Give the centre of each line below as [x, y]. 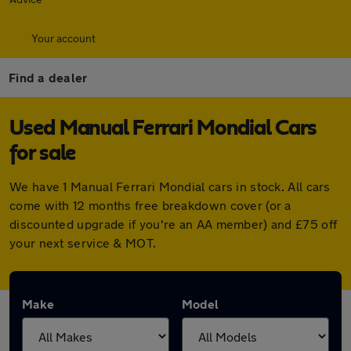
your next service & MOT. [83, 242]
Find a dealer [48, 77]
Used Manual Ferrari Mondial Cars [163, 128]
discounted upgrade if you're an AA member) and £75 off [174, 224]
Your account [63, 38]
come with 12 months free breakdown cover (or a [150, 205]
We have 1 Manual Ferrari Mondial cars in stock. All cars [170, 186]
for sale [43, 154]
